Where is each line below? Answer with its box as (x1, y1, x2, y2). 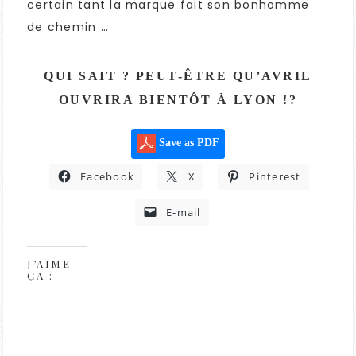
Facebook (80, 169, 134, 184)
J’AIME (27, 257, 71, 271)
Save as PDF (156, 137, 219, 149)
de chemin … (27, 19, 109, 36)
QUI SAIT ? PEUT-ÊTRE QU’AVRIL (44, 69, 312, 83)
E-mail (166, 205, 201, 220)
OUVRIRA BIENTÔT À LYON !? (58, 93, 298, 107)
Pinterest (249, 169, 301, 184)
